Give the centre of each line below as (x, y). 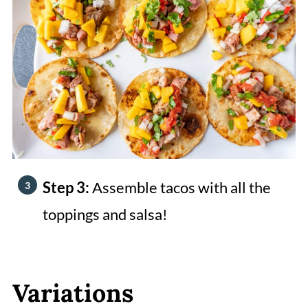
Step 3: (67, 188)
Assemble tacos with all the (181, 188)
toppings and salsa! (105, 214)
